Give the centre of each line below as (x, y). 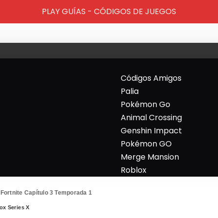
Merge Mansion (150, 157)
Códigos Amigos (151, 78)
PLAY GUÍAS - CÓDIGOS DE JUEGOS (109, 11)
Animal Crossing (151, 118)
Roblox (134, 170)
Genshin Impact (151, 131)
